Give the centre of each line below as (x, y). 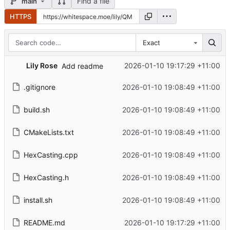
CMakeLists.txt (49, 132)
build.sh (36, 109)
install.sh (38, 200)
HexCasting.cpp (51, 155)
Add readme (82, 66)
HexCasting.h (46, 177)
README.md (44, 222)
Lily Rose (42, 66)
